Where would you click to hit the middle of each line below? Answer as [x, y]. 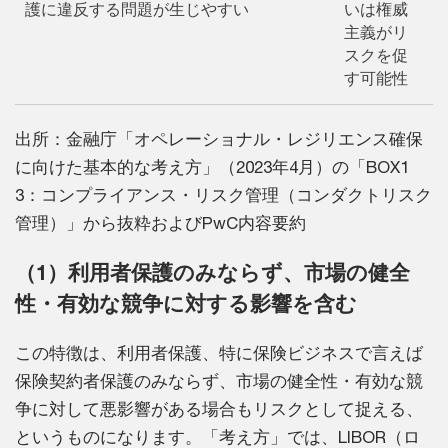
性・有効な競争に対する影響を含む [186, 303]
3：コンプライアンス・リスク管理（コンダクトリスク [223, 195]
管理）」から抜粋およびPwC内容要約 [160, 223]
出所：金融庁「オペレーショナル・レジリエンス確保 [219, 139]
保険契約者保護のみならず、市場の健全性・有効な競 [219, 381]
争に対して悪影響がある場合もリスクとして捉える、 [219, 409]
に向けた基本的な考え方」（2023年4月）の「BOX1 [212, 167]
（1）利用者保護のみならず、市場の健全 [212, 272]
